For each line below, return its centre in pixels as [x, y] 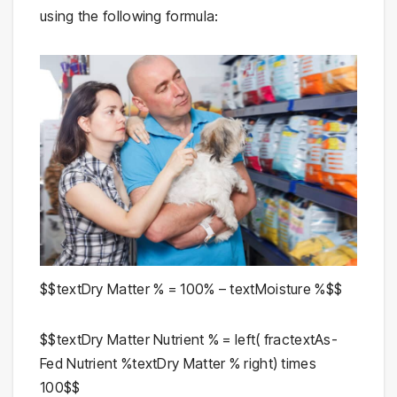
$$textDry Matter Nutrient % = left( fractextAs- [189, 340]
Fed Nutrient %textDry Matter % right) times [178, 364]
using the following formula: [129, 16]
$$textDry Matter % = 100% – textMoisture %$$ [191, 289]
